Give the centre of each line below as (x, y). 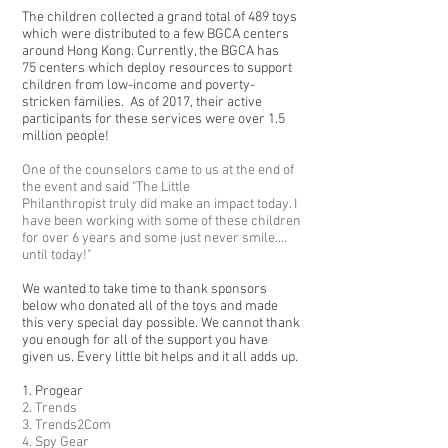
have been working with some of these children (161, 221)
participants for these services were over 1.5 (153, 119)
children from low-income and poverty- (138, 85)
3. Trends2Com (66, 425)
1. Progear (52, 391)
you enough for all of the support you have (145, 340)
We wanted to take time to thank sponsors (144, 289)
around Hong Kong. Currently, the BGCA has (150, 51)
